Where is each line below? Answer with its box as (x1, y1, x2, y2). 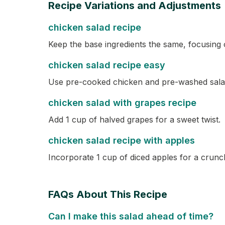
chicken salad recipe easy (48, 60, 165, 70)
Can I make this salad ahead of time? (48, 211, 213, 221)
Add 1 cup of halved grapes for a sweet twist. (48, 115, 220, 125)
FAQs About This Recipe (48, 188, 167, 200)
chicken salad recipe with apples (48, 135, 195, 146)
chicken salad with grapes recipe (48, 97, 196, 108)
